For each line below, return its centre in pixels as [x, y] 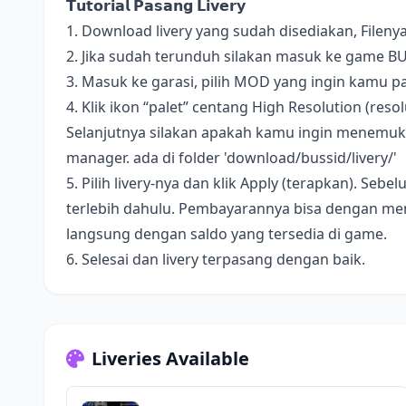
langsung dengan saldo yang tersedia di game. [227, 234]
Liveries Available [170, 358]
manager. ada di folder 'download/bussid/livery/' [232, 158]
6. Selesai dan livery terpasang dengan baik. [216, 259]
